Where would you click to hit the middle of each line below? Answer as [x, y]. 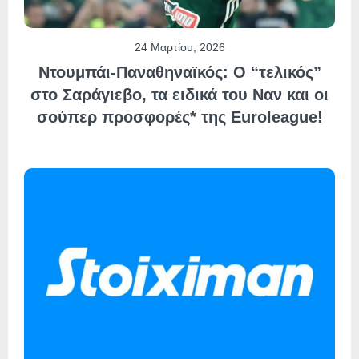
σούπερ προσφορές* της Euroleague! [179, 117]
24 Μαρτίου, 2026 [179, 48]
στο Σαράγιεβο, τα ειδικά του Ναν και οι [179, 95]
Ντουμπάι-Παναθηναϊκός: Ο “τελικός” [179, 73]
